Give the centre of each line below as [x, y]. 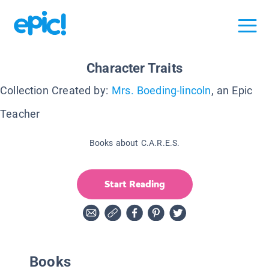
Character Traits [134, 68]
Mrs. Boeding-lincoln [161, 90]
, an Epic [232, 90]
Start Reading [134, 184]
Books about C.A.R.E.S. [134, 143]
